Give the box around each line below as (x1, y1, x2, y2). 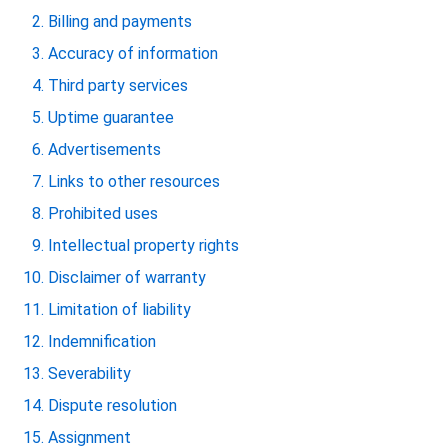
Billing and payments (48, 12, 192, 31)
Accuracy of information (48, 44, 218, 63)
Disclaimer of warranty (48, 268, 206, 287)
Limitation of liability (48, 300, 191, 319)
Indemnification (48, 332, 156, 351)
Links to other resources (48, 172, 220, 191)
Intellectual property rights (48, 236, 239, 255)
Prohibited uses (48, 204, 158, 223)
